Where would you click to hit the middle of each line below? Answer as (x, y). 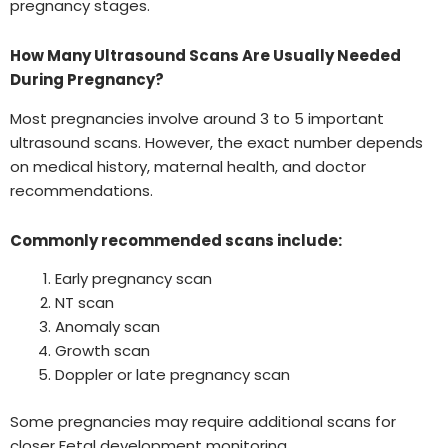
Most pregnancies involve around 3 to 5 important (197, 118)
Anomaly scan (107, 327)
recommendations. (81, 190)
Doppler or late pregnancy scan (172, 375)
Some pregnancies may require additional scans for (203, 421)
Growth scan (102, 351)
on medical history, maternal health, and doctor (188, 166)
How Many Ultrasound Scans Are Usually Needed (205, 56)
